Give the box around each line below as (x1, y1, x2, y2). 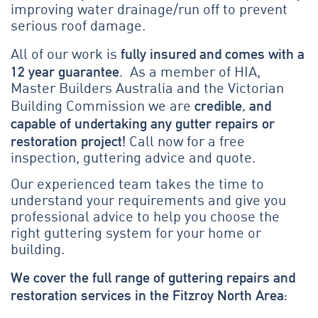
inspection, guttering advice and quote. (11, 151, 256, 166)
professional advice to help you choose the (11, 211, 280, 226)
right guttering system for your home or (11, 227, 261, 242)
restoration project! (11, 132, 126, 150)
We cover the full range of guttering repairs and (11, 268, 295, 286)
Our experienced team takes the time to (11, 178, 264, 193)
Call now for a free (126, 135, 245, 150)
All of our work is (11, 48, 121, 62)
